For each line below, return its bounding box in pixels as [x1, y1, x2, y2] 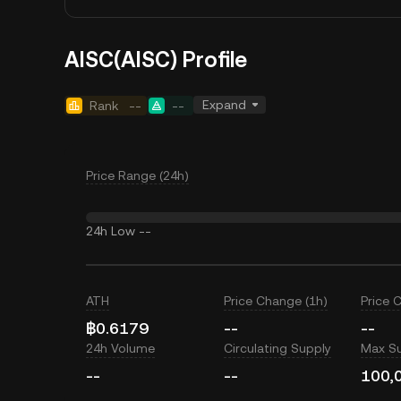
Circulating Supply [223, 341, 331, 355]
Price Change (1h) [223, 294, 328, 308]
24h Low [86, 224, 135, 238]
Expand [202, 98, 246, 112]
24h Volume [86, 341, 155, 355]
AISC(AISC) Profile [64, 47, 247, 73]
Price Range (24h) [86, 168, 189, 183]
